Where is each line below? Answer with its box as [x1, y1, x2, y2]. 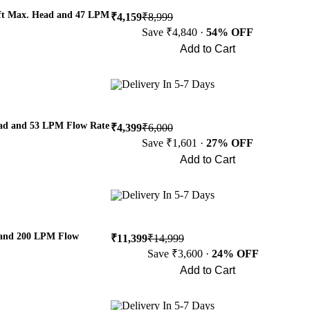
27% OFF [206, 137, 253, 149]
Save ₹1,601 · [142, 137, 206, 149]
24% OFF [212, 248, 259, 259]
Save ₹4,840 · [142, 26, 206, 38]
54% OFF [206, 26, 253, 38]
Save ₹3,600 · [147, 248, 212, 259]
